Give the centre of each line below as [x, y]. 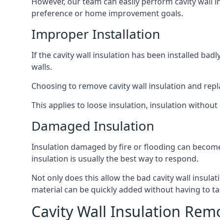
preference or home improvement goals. [107, 13]
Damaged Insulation [93, 126]
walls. [42, 67]
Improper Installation [96, 34]
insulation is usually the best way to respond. [115, 159]
